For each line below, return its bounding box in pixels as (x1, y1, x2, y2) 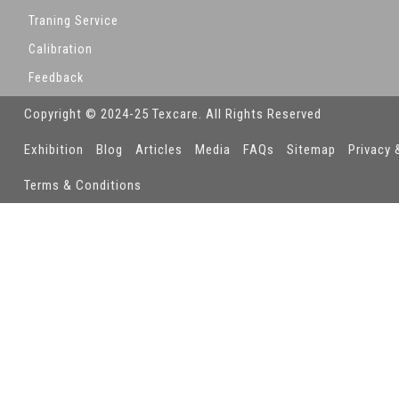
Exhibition (24, 141, 84, 158)
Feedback (28, 69, 84, 85)
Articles (135, 141, 183, 158)
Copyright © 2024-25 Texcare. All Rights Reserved (24, 105, 322, 122)
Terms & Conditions (24, 176, 142, 193)
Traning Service (28, 12, 118, 28)
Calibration (28, 41, 93, 56)
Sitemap (287, 141, 336, 158)
